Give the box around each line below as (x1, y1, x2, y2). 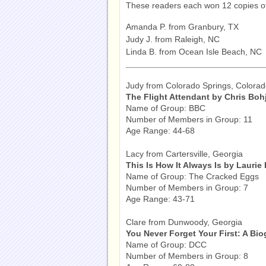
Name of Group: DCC (126, 240, 207, 249)
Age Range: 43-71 (126, 194, 195, 204)
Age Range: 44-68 (126, 126, 195, 135)
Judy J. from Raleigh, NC (126, 34, 220, 44)
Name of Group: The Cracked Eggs (126, 172, 259, 181)
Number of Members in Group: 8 (126, 251, 248, 261)
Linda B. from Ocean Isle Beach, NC (126, 47, 262, 56)
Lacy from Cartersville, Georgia (126, 149, 243, 159)
